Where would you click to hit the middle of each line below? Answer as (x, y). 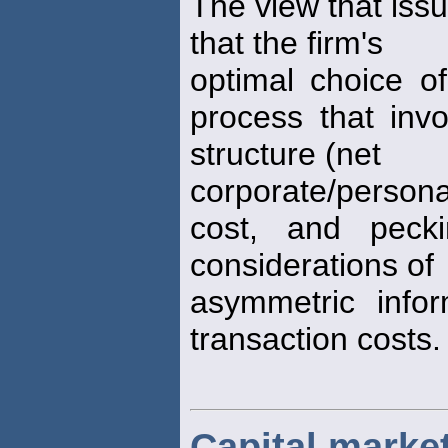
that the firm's (286, 43)
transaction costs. (315, 339)
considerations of (312, 265)
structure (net (285, 154)
